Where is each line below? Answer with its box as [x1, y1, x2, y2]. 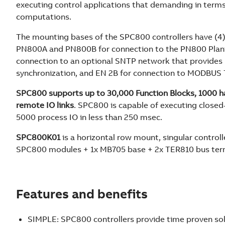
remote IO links [16, 100, 74, 110]
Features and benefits [16, 186, 148, 202]
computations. [16, 12, 71, 22]
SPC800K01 [16, 132, 60, 142]
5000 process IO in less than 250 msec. [16, 112, 162, 122]
